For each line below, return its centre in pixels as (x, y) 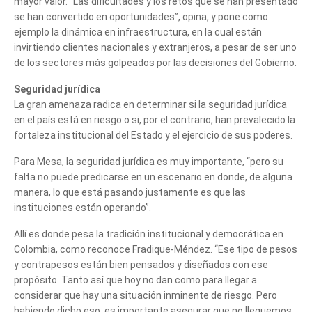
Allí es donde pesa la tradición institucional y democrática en (149, 234)
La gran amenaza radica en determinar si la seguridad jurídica (150, 104)
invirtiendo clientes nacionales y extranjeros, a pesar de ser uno (155, 47)
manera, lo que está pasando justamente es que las (130, 192)
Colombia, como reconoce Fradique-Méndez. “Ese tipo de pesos (156, 249)
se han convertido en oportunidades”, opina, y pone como (141, 16)
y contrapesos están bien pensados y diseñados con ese (141, 264)
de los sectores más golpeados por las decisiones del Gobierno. (155, 62)
